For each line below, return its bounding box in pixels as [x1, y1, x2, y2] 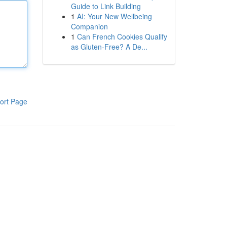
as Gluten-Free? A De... [70, 42, 147, 52]
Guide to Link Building [70, 1, 141, 11]
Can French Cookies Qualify [77, 31, 167, 42]
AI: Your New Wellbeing [77, 11, 152, 21]
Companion [70, 21, 108, 31]
